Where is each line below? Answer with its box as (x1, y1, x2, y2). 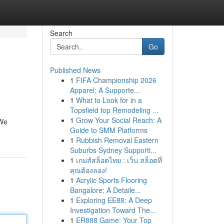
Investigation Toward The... (69, 205, 156, 215)
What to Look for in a (75, 95, 142, 105)
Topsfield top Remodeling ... (69, 105, 158, 115)
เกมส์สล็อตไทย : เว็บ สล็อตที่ (75, 155, 162, 165)
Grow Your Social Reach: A (75, 115, 161, 125)
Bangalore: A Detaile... (69, 185, 141, 195)
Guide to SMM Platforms (69, 125, 147, 135)
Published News (49, 65, 100, 75)
